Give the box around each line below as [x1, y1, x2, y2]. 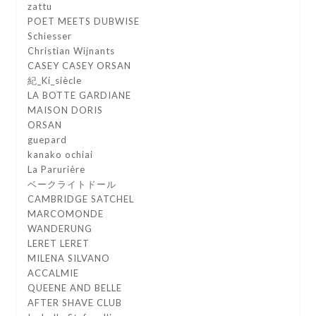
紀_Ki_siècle [28, 75, 83, 87]
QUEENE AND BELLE [28, 282, 123, 294]
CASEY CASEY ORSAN [28, 60, 132, 72]
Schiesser [28, 30, 73, 42]
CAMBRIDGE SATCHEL [28, 193, 135, 205]
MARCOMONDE [28, 208, 104, 220]
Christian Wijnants [28, 45, 116, 57]
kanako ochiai [28, 149, 94, 161]
